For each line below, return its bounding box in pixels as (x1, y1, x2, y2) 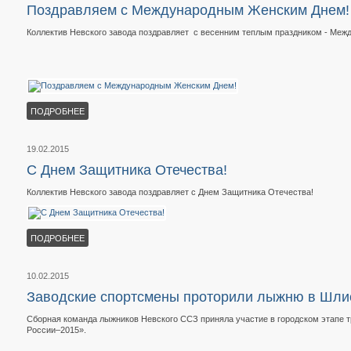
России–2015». (27, 325, 86, 335)
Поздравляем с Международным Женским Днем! (27, 2, 349, 18)
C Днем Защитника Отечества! (27, 162, 227, 178)
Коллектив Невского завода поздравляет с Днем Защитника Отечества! (27, 187, 313, 197)
